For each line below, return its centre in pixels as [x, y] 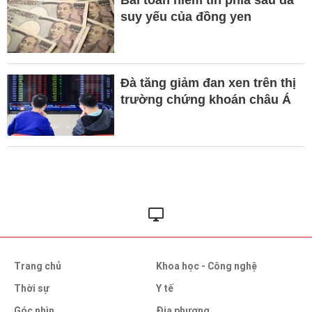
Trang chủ [38, 266]
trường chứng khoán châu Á [205, 99]
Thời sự [32, 288]
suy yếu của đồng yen [186, 16]
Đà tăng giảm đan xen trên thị [208, 83]
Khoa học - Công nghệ [206, 266]
